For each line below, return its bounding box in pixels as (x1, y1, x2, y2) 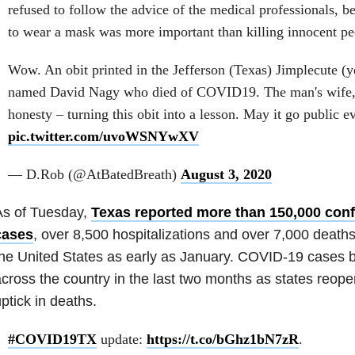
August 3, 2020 (180, 166, 272, 182)
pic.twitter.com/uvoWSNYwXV (7, 128, 199, 144)
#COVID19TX (7, 330, 97, 347)
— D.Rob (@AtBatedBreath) (7, 166, 181, 182)
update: (96, 330, 147, 347)
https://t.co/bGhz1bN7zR (146, 330, 299, 347)
